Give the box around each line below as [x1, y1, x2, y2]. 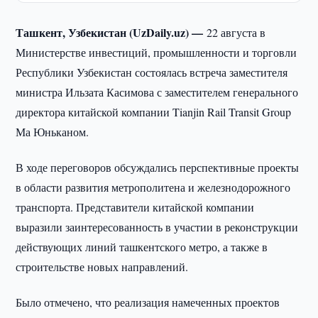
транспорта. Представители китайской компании [16, 199, 255, 214]
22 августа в [207, 25, 266, 40]
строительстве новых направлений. [16, 259, 189, 274]
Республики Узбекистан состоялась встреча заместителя [16, 65, 288, 79]
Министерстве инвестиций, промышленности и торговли [16, 45, 297, 60]
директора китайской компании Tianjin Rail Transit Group [16, 104, 292, 119]
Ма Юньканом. [16, 124, 89, 139]
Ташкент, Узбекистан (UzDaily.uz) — [16, 24, 207, 40]
